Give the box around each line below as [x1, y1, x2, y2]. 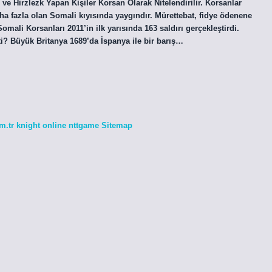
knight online [16, 120, 66, 130]
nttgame [69, 120, 99, 130]
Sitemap [101, 120, 132, 130]
